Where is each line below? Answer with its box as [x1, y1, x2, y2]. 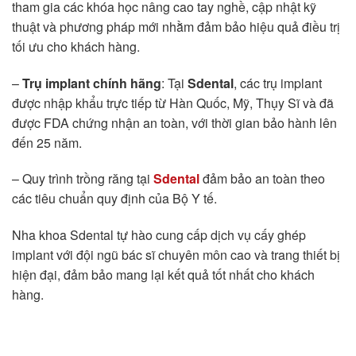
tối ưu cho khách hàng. [12, 37, 140, 56]
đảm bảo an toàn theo [203, 169, 325, 188]
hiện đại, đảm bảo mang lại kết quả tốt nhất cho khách [12, 265, 315, 284]
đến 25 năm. [12, 133, 82, 152]
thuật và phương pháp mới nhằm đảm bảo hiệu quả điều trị [12, 17, 340, 36]
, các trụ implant [234, 73, 322, 92]
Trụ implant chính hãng [22, 73, 161, 92]
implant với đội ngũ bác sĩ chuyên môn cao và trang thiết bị [12, 246, 340, 265]
